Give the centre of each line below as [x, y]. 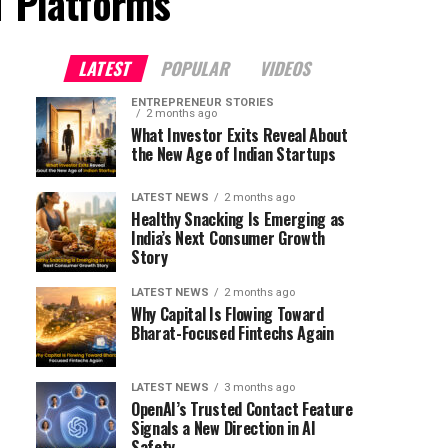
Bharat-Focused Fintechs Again [232, 333]
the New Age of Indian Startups [233, 154]
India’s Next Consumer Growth [228, 238]
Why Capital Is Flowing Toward [227, 314]
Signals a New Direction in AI [223, 428]
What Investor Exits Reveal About [239, 135]
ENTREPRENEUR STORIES [202, 102]
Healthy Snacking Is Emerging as [238, 219]
